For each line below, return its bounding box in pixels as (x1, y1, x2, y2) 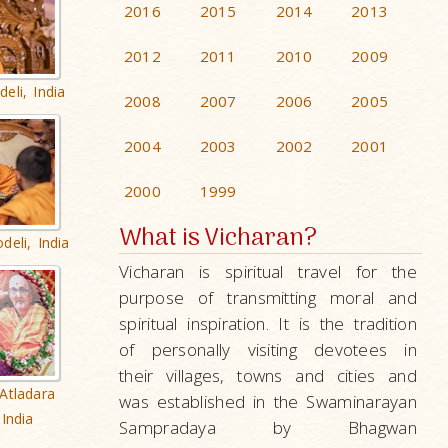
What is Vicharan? (119, 219, 317, 258)
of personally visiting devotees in (119, 338, 417, 361)
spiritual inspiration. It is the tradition (119, 312, 417, 335)
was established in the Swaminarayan (119, 390, 417, 413)
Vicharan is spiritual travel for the (119, 260, 417, 283)
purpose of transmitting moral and (119, 286, 417, 309)
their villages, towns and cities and (119, 364, 417, 387)
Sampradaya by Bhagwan (119, 416, 417, 439)
